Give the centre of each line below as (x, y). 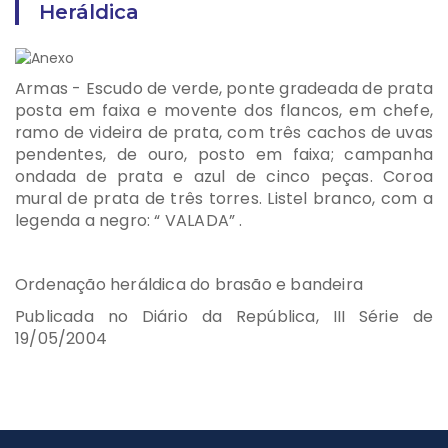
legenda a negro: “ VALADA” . (129, 221)
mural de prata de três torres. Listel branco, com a (224, 199)
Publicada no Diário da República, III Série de (224, 317)
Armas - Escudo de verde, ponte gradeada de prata (224, 89)
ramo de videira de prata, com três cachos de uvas (224, 133)
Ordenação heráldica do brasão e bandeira (189, 285)
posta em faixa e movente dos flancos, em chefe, (224, 111)
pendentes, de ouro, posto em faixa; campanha (224, 155)
